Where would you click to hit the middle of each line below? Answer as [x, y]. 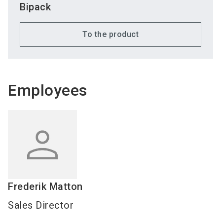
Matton [66, 186]
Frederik [29, 186]
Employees [48, 90]
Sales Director [41, 205]
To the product [110, 34]
